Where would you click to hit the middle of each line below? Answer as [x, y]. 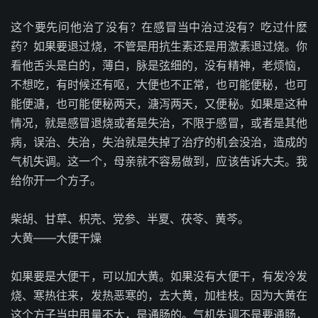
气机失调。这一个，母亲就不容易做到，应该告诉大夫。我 [159, 161]
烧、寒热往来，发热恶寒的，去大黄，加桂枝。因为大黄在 [159, 295]
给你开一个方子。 [56, 180]
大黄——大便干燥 [56, 238]
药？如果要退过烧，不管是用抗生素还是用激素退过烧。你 [159, 46]
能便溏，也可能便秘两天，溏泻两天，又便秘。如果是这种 [159, 104]
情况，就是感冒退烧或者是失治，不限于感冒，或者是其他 [159, 123]
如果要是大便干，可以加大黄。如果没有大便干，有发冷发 [159, 276]
